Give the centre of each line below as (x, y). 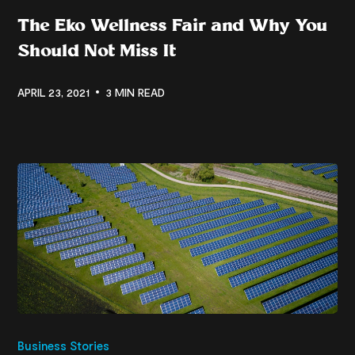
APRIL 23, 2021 (54, 92)
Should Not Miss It (97, 50)
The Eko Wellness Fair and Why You (173, 25)
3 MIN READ (136, 92)
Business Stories (64, 345)
